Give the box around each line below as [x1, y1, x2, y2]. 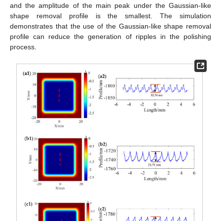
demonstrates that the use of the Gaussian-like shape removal [10, 22, 211, 31]
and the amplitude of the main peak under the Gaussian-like [10, 1, 211, 10]
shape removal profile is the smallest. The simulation [10, 12, 211, 20]
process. [10, 43, 37, 51]
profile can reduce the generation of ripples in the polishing [10, 33, 211, 41]
